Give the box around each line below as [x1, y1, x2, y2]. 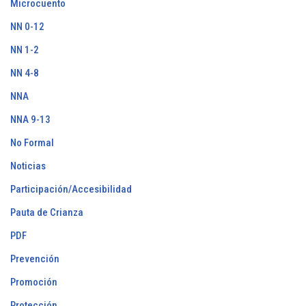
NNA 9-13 [10, 113, 51, 126]
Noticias [10, 160, 46, 173]
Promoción [10, 276, 57, 289]
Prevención [10, 253, 59, 266]
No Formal [10, 137, 54, 150]
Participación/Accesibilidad [10, 183, 132, 196]
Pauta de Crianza [10, 206, 83, 219]
